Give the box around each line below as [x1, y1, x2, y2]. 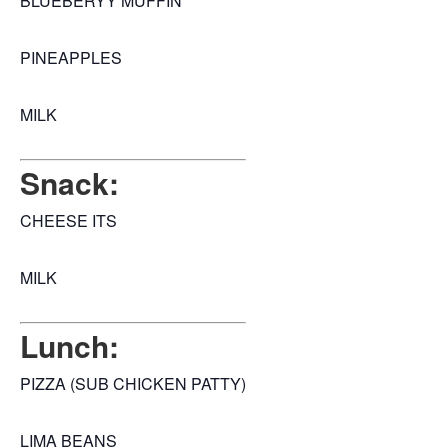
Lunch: [20, 324, 119, 368]
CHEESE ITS [20, 209, 117, 233]
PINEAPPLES [20, 46, 122, 70]
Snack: [20, 161, 119, 205]
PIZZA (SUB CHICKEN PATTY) [20, 372, 246, 396]
